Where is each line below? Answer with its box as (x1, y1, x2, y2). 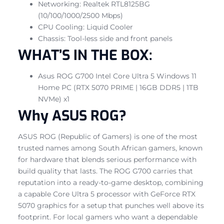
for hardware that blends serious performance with (18, 154, 196, 164)
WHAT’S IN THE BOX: (18, 45, 152, 64)
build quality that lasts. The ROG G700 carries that (18, 166, 193, 175)
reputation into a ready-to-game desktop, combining (18, 177, 203, 187)
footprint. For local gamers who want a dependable (18, 212, 197, 221)
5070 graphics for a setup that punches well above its (18, 200, 204, 210)
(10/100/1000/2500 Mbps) (38, 10, 123, 20)
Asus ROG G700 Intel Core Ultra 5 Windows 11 (38, 71, 196, 80)
